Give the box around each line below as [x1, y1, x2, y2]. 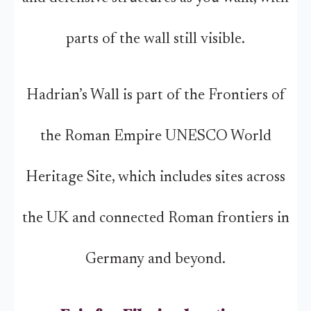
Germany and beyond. [85, 251, 226, 267]
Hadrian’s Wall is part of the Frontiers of [26, 87, 285, 103]
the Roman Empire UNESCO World [40, 128, 271, 144]
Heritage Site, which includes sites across [26, 169, 285, 185]
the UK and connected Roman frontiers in [22, 210, 289, 226]
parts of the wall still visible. [66, 31, 245, 47]
